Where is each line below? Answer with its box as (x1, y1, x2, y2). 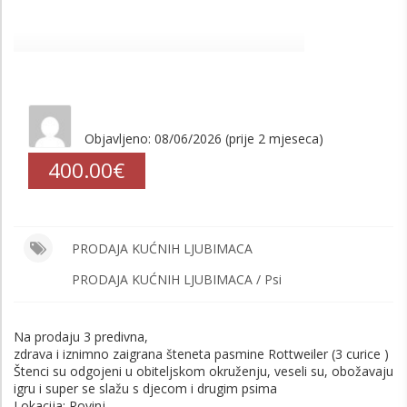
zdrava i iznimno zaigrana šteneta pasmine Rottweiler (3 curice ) (14, 344, 389, 362)
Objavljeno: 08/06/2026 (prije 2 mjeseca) (84, 129, 323, 147)
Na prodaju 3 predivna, (14, 327, 148, 345)
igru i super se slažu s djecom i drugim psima (14, 379, 277, 397)
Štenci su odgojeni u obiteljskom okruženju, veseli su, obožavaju (14, 362, 393, 380)
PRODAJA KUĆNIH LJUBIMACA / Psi (71, 270, 282, 288)
